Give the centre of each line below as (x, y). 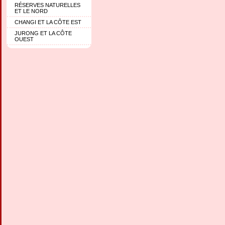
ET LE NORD (31, 11)
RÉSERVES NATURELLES (47, 5)
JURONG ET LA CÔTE (43, 33)
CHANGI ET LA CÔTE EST (48, 22)
